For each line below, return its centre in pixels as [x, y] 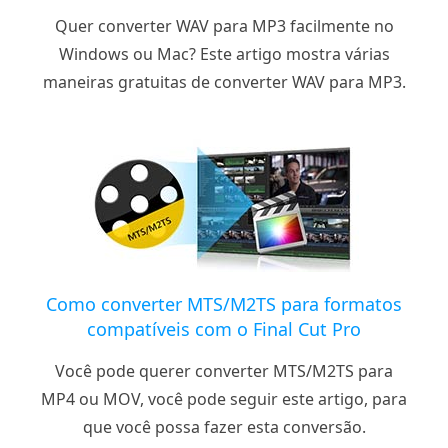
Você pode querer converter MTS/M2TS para [224, 371]
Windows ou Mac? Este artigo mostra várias [224, 54]
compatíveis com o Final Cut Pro [224, 329]
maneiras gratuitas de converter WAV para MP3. [224, 82]
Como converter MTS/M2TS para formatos [224, 304]
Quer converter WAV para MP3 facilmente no [224, 26]
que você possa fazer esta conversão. [224, 427]
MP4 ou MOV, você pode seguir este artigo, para [224, 399]
